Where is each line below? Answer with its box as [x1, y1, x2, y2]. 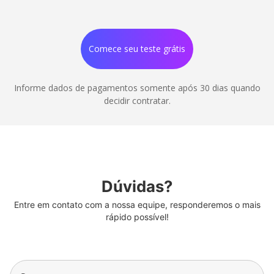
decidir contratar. [103, 95, 171, 106]
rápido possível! [105, 212, 169, 222]
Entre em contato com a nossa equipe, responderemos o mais [13, 199, 261, 210]
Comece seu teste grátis [89, 43, 185, 54]
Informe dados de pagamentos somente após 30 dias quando [13, 82, 261, 94]
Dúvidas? [102, 177, 172, 196]
